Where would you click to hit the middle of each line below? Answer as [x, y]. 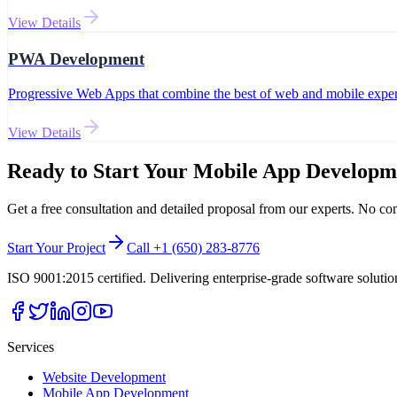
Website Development [104, 377]
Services [31, 346]
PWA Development [76, 59]
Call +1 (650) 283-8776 [193, 247]
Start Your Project [56, 247]
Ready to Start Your [100, 171]
